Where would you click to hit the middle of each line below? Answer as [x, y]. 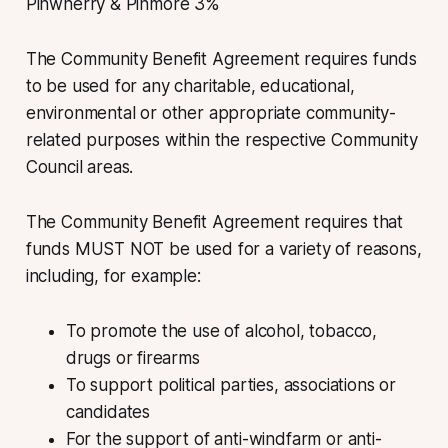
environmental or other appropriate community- [211, 112]
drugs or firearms [132, 357]
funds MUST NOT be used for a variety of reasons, [223, 248]
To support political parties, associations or [231, 384]
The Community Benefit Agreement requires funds [221, 58]
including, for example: [113, 275]
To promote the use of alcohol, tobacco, [221, 330]
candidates [108, 411]
